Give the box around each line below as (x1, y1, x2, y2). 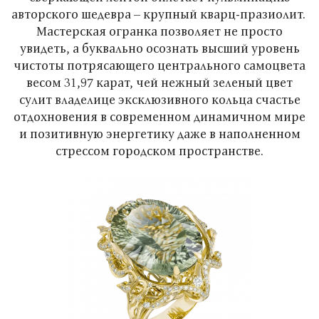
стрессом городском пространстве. (56, 142, 263, 159)
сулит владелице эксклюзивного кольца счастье (19, 91, 300, 108)
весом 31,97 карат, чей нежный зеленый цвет (26, 74, 293, 90)
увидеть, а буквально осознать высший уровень (19, 40, 300, 56)
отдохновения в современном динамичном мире (14, 108, 305, 125)
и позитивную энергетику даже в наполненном (19, 125, 300, 142)
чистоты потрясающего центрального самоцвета (14, 57, 305, 73)
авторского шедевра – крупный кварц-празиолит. (11, 6, 308, 22)
